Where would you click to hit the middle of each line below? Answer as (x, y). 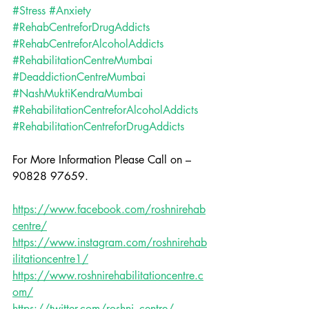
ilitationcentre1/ (50, 259)
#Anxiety (70, 11)
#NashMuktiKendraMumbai (78, 93)
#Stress (29, 11)
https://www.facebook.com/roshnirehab (109, 209)
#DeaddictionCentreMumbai (79, 77)
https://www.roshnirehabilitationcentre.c (108, 276)
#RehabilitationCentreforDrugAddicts (98, 127)
